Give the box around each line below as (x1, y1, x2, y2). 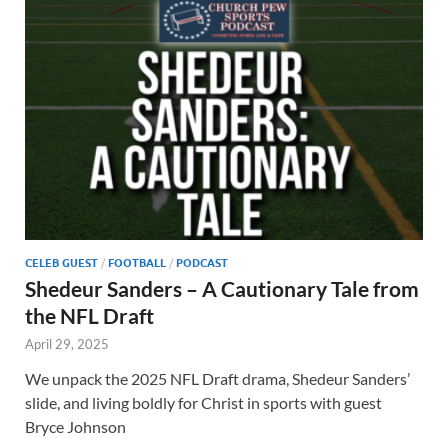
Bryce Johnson (25, 417, 126, 437)
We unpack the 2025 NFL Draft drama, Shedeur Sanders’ (25, 369, 410, 389)
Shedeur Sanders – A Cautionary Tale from (25, 276, 419, 302)
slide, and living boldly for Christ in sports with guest (25, 393, 382, 413)
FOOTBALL (108, 256, 166, 271)
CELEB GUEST (25, 256, 98, 271)
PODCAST (176, 256, 228, 271)
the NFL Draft (25, 303, 154, 329)
